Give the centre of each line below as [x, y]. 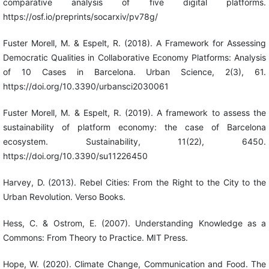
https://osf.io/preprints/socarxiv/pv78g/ [80, 17]
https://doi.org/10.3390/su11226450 [75, 156]
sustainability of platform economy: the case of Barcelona [134, 127]
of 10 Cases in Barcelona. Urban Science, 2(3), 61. [134, 72]
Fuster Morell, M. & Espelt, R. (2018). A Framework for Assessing [134, 43]
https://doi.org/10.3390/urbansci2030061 [86, 86]
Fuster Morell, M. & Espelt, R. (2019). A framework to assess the [134, 113]
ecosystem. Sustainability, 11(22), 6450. [134, 142]
